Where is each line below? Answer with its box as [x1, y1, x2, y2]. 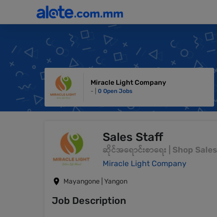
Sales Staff [103, 130, 163, 144]
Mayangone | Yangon [63, 177, 127, 186]
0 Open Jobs [98, 87, 132, 94]
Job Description [52, 195, 126, 206]
